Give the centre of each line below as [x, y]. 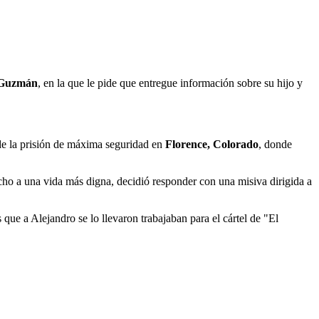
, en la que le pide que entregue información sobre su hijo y [170, 83]
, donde [275, 144]
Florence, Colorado [212, 144]
